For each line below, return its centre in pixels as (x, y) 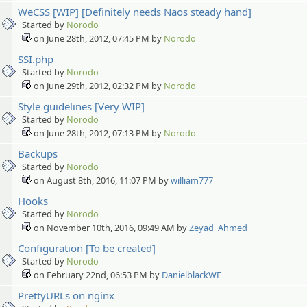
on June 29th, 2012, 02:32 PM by (98, 85)
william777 (192, 180)
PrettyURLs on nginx (66, 295)
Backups (38, 153)
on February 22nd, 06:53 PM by (97, 274)
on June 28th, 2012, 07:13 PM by (98, 133)
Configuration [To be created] (87, 248)
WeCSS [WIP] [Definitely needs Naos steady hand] (135, 11)
